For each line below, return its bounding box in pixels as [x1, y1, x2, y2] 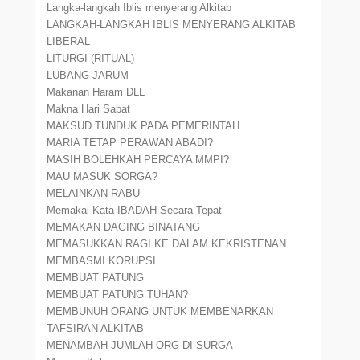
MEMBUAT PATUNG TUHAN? [47, 288, 189, 301]
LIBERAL [47, 35, 91, 47]
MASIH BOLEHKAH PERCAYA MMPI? [47, 153, 230, 166]
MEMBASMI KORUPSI [47, 255, 157, 267]
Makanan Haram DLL [47, 86, 145, 98]
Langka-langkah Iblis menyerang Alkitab [47, 2, 232, 14]
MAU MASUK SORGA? [47, 170, 158, 182]
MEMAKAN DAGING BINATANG [47, 221, 201, 233]
